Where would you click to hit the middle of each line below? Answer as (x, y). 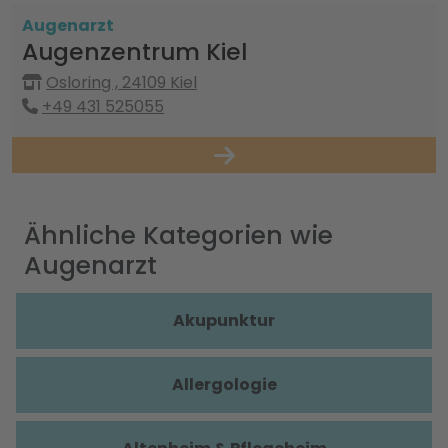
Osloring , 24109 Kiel (121, 82)
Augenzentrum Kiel (134, 51)
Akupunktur (224, 320)
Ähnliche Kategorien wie (178, 235)
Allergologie (224, 384)
